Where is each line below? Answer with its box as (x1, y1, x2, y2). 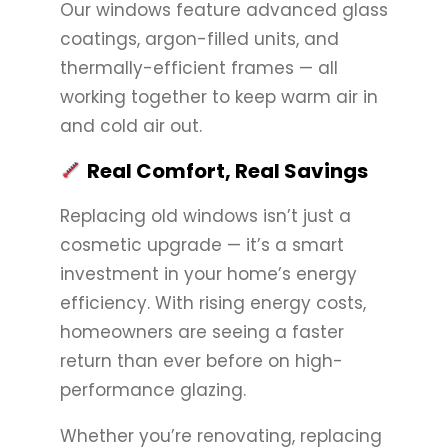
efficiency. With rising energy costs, (60, 290, 366, 315)
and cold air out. (60, 113, 202, 138)
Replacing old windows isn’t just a (60, 203, 351, 228)
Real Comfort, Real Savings (82, 156, 368, 185)
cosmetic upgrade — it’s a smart (60, 232, 344, 257)
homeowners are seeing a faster (60, 319, 344, 344)
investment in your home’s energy (60, 261, 357, 286)
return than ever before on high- (60, 348, 343, 373)
